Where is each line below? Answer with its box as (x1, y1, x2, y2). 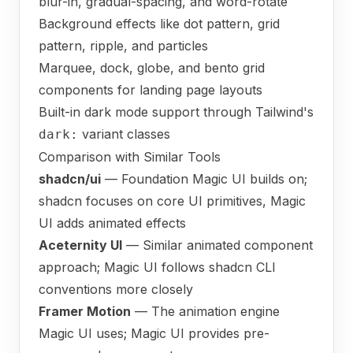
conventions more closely (39, 281, 193, 297)
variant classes (78, 126, 170, 142)
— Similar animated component (122, 237, 313, 253)
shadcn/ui (39, 171, 101, 187)
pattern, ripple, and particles (39, 38, 208, 54)
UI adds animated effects (39, 215, 186, 231)
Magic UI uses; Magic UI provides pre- (39, 325, 269, 341)
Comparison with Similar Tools (39, 149, 221, 165)
